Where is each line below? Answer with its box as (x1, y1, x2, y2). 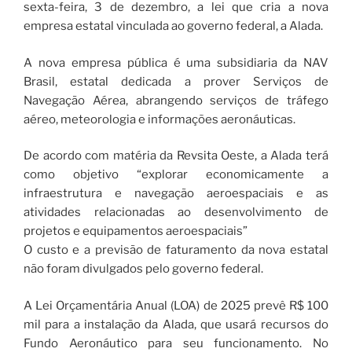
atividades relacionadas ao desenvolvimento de (24, 205, 328, 220)
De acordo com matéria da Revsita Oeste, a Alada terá (24, 148, 328, 163)
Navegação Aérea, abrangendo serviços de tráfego (24, 93, 328, 108)
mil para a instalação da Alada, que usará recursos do (24, 317, 328, 332)
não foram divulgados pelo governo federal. (24, 262, 263, 277)
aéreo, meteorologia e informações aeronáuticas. (24, 112, 295, 126)
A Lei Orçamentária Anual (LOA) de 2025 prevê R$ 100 (24, 298, 328, 313)
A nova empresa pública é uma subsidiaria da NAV (24, 55, 328, 70)
